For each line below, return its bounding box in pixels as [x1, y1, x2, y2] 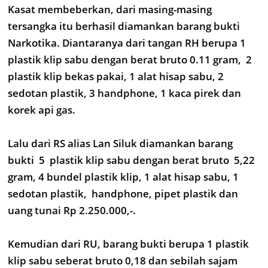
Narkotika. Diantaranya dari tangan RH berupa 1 [8, 36, 246, 50]
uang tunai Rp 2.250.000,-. [8, 203, 138, 217]
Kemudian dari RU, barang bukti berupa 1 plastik [8, 237, 249, 251]
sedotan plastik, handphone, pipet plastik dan [8, 187, 238, 200]
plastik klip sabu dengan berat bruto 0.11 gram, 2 [8, 53, 252, 66]
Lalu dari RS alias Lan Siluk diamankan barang [8, 136, 233, 150]
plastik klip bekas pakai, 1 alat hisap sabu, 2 [8, 69, 224, 83]
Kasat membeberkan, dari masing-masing [8, 2, 212, 16]
